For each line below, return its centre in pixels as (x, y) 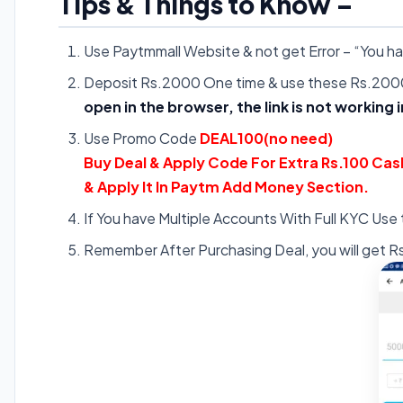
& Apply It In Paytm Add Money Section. (226, 187)
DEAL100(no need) (266, 139)
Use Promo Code (142, 139)
